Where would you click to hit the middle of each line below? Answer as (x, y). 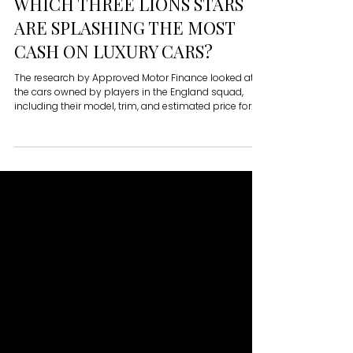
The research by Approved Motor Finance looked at (134, 133)
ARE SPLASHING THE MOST (124, 83)
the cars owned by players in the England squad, (129, 147)
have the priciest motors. (72, 190)
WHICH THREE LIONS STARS (129, 59)
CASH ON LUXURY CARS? (113, 107)
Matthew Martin (83, 20)
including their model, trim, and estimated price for (133, 162)
